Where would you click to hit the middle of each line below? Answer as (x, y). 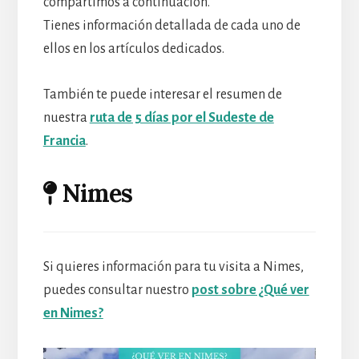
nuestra (66, 117)
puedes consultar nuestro (117, 290)
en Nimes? (73, 314)
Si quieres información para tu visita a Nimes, (173, 267)
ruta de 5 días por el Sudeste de (182, 117)
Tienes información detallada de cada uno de (171, 25)
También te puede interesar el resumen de (162, 94)
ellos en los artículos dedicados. (133, 48)
